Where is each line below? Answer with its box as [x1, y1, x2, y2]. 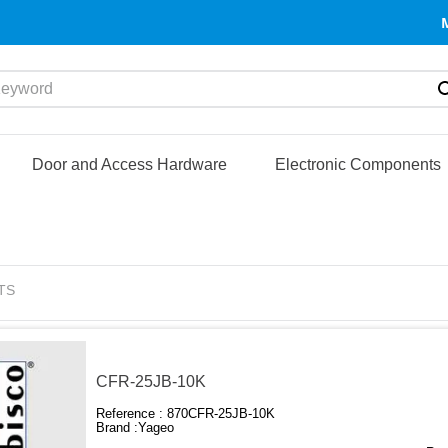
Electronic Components [275, 155, 442, 173]
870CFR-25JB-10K [167, 406, 276, 422]
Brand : [96, 420, 139, 436]
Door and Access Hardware [32, 155, 228, 173]
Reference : [96, 406, 168, 422]
